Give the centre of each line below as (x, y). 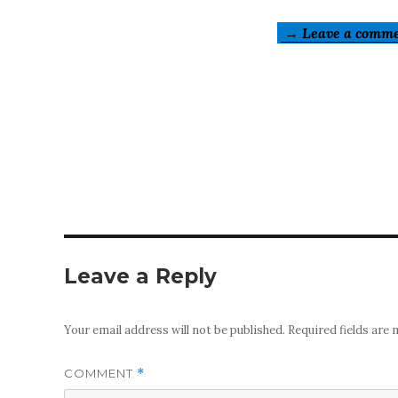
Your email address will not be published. (175, 330)
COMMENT (100, 373)
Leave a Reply (140, 276)
